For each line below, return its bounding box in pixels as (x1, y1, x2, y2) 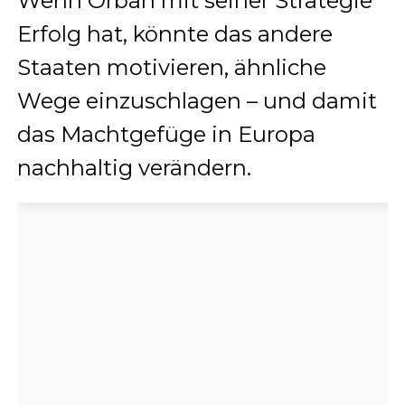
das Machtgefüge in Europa (16, 120, 316, 147)
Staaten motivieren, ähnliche (16, 53, 326, 80)
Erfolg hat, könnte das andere (16, 20, 333, 47)
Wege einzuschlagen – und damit (16, 87, 377, 114)
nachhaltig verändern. (16, 154, 251, 181)
